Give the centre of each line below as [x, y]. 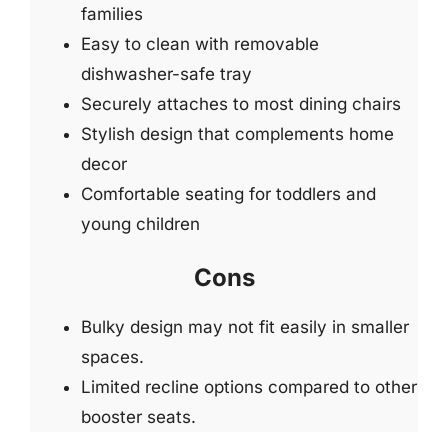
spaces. [112, 357]
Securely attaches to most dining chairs [241, 103]
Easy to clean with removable [200, 43]
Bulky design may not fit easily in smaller [245, 327]
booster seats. [138, 417]
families [112, 13]
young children [140, 223]
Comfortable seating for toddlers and [228, 193]
